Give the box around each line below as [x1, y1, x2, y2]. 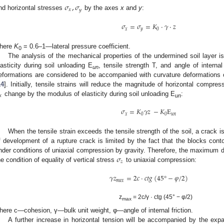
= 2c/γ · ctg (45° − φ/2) [131, 193, 192, 201]
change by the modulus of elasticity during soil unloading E [2, 89, 175, 97]
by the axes [82, 4, 121, 12]
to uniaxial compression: [123, 156, 196, 164]
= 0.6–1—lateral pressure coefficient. [21, 42, 130, 50]
